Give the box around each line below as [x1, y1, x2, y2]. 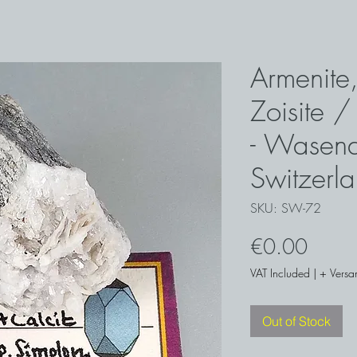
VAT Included [250, 265, 310, 280]
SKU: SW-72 [250, 199, 321, 217]
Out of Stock [262, 313, 331, 329]
